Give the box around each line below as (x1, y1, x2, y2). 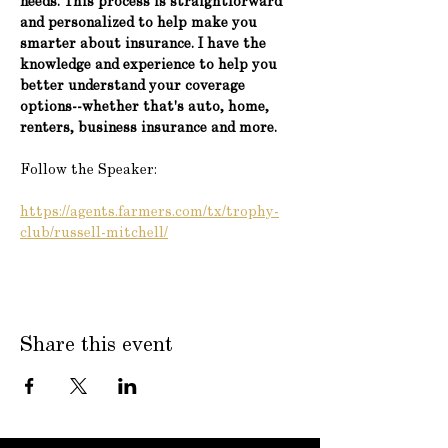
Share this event (20, 335, 173, 356)
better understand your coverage (20, 79, 249, 94)
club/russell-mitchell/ (20, 226, 168, 241)
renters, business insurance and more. (20, 121, 277, 136)
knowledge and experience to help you (20, 58, 281, 73)
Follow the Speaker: (20, 163, 157, 178)
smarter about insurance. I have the (20, 37, 270, 52)
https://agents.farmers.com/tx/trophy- (20, 205, 279, 220)
